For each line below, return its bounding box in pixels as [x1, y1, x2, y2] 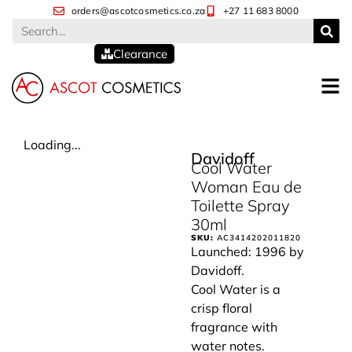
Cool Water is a [191, 281, 281, 298]
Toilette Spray [191, 196, 291, 216]
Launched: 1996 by [191, 244, 305, 260]
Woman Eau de [191, 177, 302, 197]
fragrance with [191, 319, 278, 335]
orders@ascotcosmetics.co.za [71, 5, 206, 16]
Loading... [24, 137, 81, 153]
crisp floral [191, 300, 253, 317]
